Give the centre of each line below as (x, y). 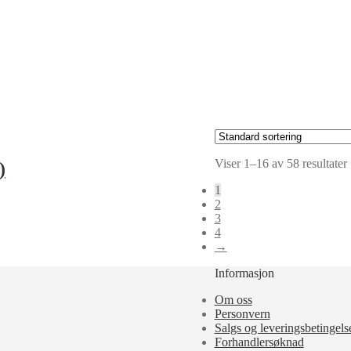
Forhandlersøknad (259, 342)
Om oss (233, 299)
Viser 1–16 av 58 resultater (280, 163)
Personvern (242, 313)
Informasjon (244, 273)
